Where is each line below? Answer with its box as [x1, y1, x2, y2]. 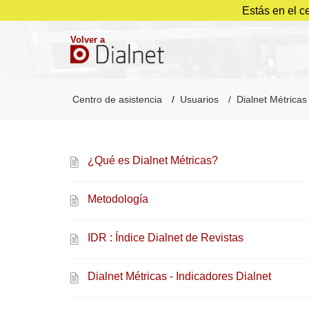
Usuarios [180, 94, 219, 106]
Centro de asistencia [72, 94, 162, 106]
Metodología [88, 193, 148, 206]
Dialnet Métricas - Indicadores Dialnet [88, 270, 271, 283]
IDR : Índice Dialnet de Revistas [88, 232, 243, 244]
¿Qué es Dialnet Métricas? [88, 154, 218, 167]
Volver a [70, 34, 105, 45]
